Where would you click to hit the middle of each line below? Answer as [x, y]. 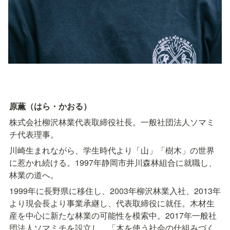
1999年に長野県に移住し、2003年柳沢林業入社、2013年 [115, 190]
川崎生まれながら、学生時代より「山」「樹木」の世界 [112, 150]
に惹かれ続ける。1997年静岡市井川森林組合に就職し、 [113, 162]
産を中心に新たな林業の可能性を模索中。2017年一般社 [113, 215]
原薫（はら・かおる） [50, 106]
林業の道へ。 [34, 175]
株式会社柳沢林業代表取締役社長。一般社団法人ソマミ [112, 122]
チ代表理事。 [34, 134]
